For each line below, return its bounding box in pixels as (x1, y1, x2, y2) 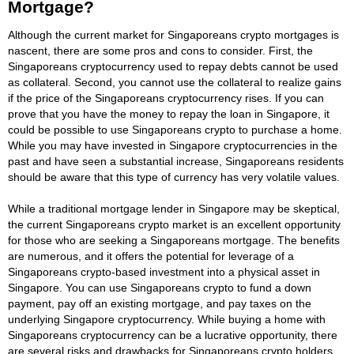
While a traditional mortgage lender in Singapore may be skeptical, (8, 201, 340, 215)
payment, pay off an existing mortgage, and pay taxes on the (8, 296, 311, 310)
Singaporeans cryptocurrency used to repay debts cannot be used (8, 59, 338, 73)
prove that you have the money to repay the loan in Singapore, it (8, 107, 330, 120)
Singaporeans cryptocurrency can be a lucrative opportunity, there (8, 328, 337, 341)
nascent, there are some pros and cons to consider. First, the (8, 43, 313, 57)
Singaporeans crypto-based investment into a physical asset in (8, 265, 320, 278)
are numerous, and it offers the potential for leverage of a (8, 249, 294, 262)
